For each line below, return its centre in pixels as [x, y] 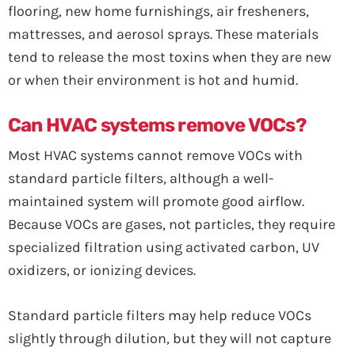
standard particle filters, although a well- [141, 178]
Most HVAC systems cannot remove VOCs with [155, 155]
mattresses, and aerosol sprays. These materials [163, 34]
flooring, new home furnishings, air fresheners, [158, 11]
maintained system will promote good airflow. [156, 201]
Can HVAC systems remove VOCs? [157, 125]
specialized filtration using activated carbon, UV [164, 247]
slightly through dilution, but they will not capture [170, 338]
